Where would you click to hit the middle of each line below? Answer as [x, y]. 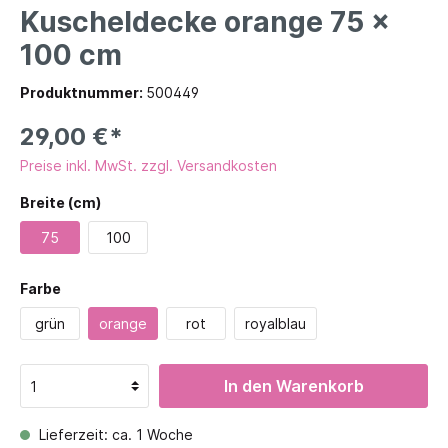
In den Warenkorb [293, 386]
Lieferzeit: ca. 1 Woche [114, 434]
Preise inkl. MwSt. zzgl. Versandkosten [148, 165]
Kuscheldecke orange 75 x [205, 22]
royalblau [275, 323]
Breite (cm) [60, 202]
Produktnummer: [83, 92]
